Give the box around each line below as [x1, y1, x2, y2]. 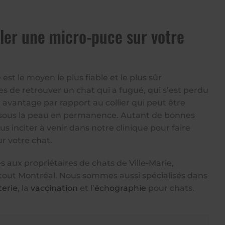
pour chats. [146, 183, 194, 193]
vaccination [31, 183, 78, 193]
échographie [94, 183, 146, 193]
